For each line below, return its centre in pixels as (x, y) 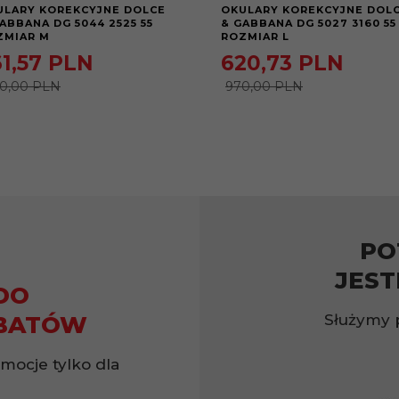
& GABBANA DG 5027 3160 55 (309, 23)
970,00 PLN (264, 86)
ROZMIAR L (255, 36)
